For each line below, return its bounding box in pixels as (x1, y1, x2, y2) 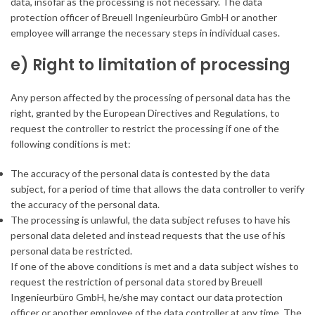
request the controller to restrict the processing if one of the (11, 122, 279, 135)
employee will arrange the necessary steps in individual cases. (11, 27, 280, 39)
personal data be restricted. (11, 245, 132, 257)
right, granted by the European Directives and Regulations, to (11, 107, 280, 120)
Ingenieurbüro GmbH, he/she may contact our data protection (11, 291, 283, 304)
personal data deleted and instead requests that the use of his (11, 229, 285, 242)
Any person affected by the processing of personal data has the (11, 91, 290, 104)
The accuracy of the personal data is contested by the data (11, 167, 270, 180)
